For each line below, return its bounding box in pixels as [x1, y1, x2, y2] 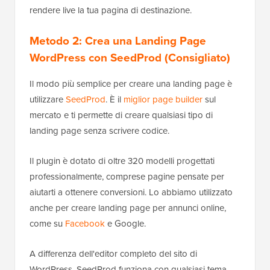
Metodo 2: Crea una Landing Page [30, 31, 206, 49]
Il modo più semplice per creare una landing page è [30, 77, 232, 90]
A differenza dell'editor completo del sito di [30, 246, 197, 260]
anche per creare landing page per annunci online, [30, 201, 226, 215]
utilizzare [30, 92, 66, 106]
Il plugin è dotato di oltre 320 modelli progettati [30, 154, 215, 168]
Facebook [65, 216, 105, 230]
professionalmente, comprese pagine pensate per [30, 169, 224, 183]
